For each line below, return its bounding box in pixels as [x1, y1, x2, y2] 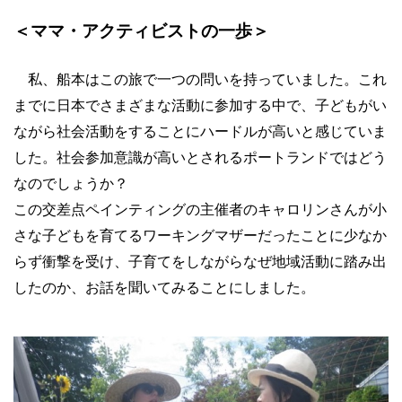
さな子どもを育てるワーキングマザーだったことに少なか [13, 227, 387, 243]
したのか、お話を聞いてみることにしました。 [13, 279, 315, 295]
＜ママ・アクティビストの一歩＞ [13, 21, 269, 40]
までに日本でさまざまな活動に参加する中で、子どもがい [13, 97, 387, 113]
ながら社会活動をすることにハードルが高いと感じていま [13, 123, 387, 139]
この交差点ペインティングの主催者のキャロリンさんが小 [13, 201, 387, 217]
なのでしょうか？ [13, 175, 128, 191]
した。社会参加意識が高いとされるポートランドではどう [13, 149, 387, 165]
